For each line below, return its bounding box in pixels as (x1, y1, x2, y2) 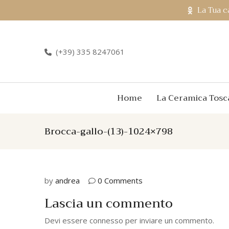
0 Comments (98, 175, 143, 186)
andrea (55, 175, 80, 186)
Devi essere (44, 215, 89, 225)
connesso (89, 215, 123, 225)
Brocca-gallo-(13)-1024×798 (44, 123, 173, 140)
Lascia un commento (44, 193, 173, 214)
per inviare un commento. (123, 215, 214, 225)
